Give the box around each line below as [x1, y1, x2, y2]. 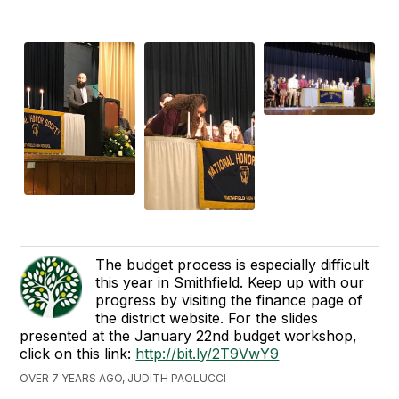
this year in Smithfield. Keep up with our [95, 273, 365, 292]
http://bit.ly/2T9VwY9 [135, 345, 280, 363]
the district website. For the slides [95, 309, 319, 328]
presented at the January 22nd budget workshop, [20, 327, 358, 346]
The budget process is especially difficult [95, 256, 370, 274]
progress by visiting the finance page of [95, 291, 363, 310]
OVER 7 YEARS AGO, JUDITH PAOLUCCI [20, 371, 227, 386]
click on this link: [20, 345, 136, 363]
